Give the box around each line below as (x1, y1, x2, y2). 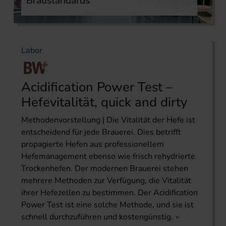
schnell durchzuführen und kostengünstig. (21, 211, 173, 223)
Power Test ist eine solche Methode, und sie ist (21, 199, 194, 211)
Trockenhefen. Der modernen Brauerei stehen (21, 163, 188, 175)
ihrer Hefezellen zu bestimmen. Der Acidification (21, 187, 198, 199)
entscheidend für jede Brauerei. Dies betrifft (21, 127, 181, 138)
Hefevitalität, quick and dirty (21, 93, 187, 111)
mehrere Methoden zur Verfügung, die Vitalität (21, 175, 191, 187)
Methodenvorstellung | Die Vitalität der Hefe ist (21, 115, 195, 126)
